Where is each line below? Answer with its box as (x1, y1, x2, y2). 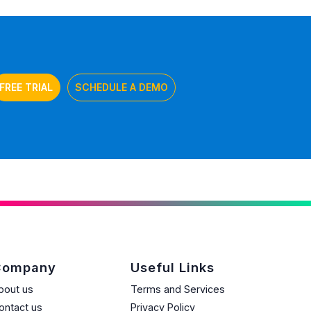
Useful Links (131, 260, 215, 275)
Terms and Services (131, 283, 225, 295)
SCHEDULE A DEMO (75, 81, 168, 93)
